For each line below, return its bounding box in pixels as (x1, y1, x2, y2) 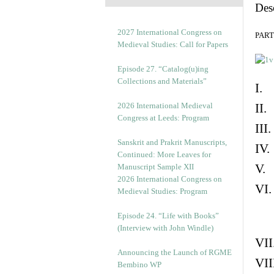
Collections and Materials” (117, 76, 207, 86)
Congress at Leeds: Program (117, 113, 209, 122)
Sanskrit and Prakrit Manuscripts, (117, 138, 227, 147)
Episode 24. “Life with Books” (117, 211, 219, 220)
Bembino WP (117, 260, 161, 269)
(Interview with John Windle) (117, 223, 213, 232)
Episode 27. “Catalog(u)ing (117, 64, 209, 73)
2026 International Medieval (117, 101, 213, 110)
